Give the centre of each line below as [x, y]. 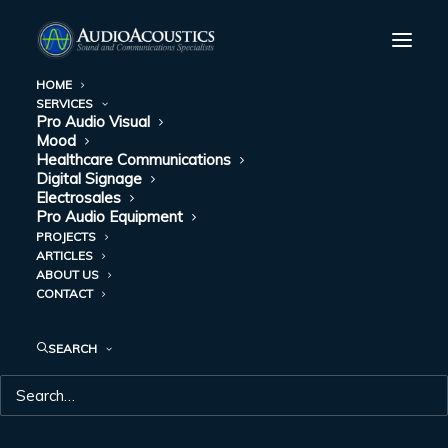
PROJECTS [66, 236]
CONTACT [64, 293]
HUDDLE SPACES [224, 300]
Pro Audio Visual [93, 121]
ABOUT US [67, 274]
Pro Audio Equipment [109, 216]
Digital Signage [89, 178]
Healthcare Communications [133, 159]
